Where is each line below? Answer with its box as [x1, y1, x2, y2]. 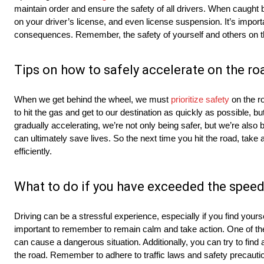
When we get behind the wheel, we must [14, 94, 171, 105]
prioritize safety [171, 94, 229, 105]
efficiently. [14, 146, 52, 157]
